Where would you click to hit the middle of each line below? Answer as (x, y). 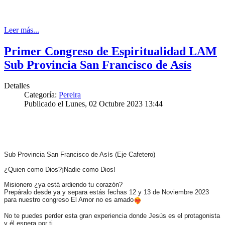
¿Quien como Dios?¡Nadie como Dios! (61, 170)
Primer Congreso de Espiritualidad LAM (110, 51)
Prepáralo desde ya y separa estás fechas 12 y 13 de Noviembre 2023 (106, 192)
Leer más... (22, 30)
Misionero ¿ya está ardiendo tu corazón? (64, 185)
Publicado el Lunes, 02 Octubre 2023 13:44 (93, 104)
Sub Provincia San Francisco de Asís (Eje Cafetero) (81, 155)
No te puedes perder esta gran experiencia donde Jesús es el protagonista (112, 215)
